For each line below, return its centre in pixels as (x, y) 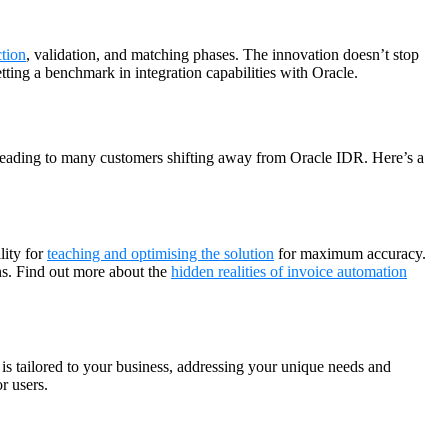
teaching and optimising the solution (160, 253)
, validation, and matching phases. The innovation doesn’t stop (222, 55)
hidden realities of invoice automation (289, 271)
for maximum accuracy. (350, 253)
